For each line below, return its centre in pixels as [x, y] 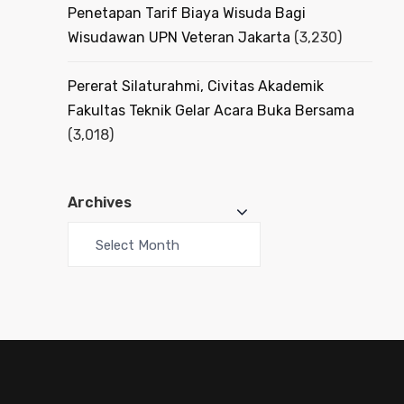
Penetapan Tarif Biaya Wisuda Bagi [187, 13]
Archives [100, 202]
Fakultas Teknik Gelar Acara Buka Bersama [211, 110]
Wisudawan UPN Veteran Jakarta [179, 37]
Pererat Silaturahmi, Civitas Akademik [196, 86]
